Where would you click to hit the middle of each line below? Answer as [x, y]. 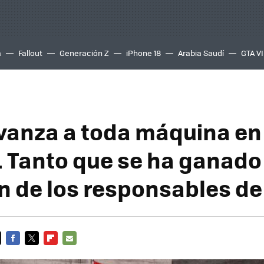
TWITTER [41, 252]
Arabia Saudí [201, 53]
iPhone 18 [143, 53]
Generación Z [84, 53]
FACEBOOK [26, 252]
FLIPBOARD [65, 252]
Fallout [30, 53]
